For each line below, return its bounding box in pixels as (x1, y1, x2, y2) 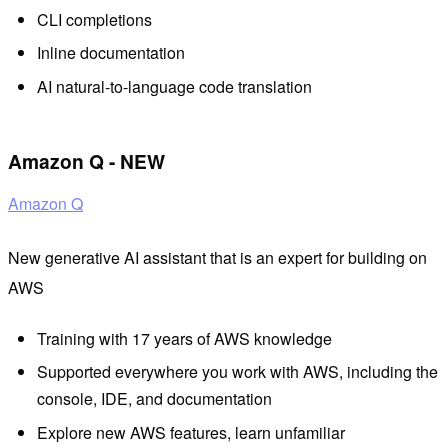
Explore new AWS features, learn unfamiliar (36, 420, 345, 444)
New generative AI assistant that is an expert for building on (8, 245, 427, 269)
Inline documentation (36, 41, 185, 65)
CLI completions (36, 7, 152, 31)
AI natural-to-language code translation (36, 74, 312, 98)
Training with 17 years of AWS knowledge (36, 326, 332, 350)
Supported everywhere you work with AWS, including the (36, 360, 438, 384)
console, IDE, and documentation (36, 387, 272, 411)
